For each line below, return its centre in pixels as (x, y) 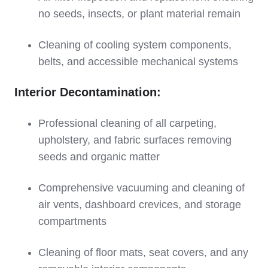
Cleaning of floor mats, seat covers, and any (143, 252)
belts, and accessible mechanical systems (138, 61)
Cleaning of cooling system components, (135, 45)
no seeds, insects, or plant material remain (139, 13)
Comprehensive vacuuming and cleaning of (141, 188)
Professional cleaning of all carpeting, (127, 123)
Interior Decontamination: (88, 92)
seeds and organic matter (99, 156)
